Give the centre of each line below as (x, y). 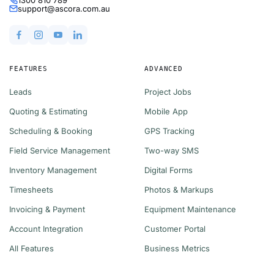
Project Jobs (168, 92)
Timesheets (31, 190)
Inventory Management (53, 170)
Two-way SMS (172, 151)
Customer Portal (175, 229)
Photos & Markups (179, 190)
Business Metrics (177, 249)
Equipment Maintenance (190, 209)
